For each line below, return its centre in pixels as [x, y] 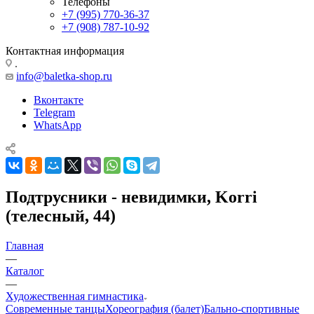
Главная [25, 245]
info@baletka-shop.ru [64, 76]
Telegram [54, 112]
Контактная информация [65, 50]
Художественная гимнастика [75, 296]
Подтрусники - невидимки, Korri [131, 197]
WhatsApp [57, 125]
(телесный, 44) [61, 216]
